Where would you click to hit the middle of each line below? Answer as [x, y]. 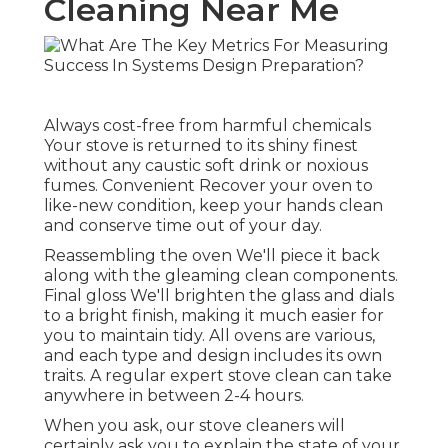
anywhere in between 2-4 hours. [174, 396]
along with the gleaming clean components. [221, 276]
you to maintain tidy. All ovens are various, [209, 336]
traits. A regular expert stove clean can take [218, 376]
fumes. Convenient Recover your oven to [208, 186]
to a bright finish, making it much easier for [214, 316]
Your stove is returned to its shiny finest [201, 146]
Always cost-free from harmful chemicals [207, 126]
